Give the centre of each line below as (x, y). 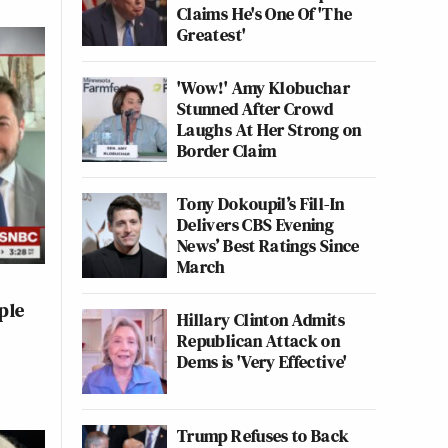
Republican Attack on (259, 340)
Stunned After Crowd (255, 108)
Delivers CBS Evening (256, 224)
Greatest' (212, 34)
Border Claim (227, 150)
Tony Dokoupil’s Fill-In (261, 203)
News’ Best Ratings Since (268, 245)
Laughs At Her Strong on (269, 129)
